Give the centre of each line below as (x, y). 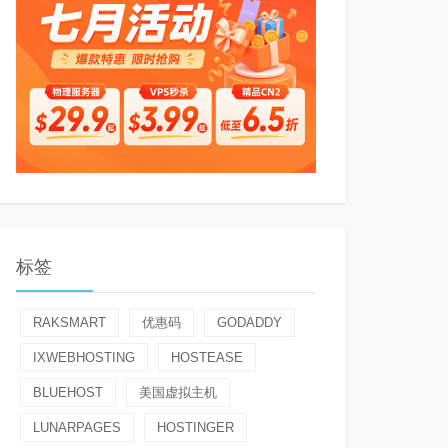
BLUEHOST (68, 392)
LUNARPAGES (77, 427)
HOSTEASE (207, 357)
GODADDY (249, 322)
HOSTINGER (195, 427)
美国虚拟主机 (178, 392)
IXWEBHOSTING (84, 357)
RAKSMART (69, 322)
